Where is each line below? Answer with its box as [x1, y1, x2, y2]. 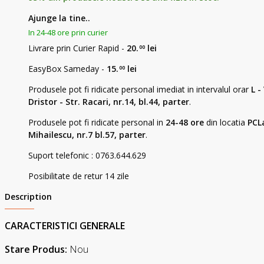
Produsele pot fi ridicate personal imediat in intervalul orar [28, 84, 251, 95]
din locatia [204, 117, 247, 128]
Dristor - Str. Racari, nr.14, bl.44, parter [28, 96, 189, 107]
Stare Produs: [5, 243, 70, 256]
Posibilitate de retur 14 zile [28, 170, 129, 181]
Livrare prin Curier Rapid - [28, 42, 127, 54]
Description [5, 191, 52, 202]
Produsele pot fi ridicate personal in [28, 117, 166, 128]
